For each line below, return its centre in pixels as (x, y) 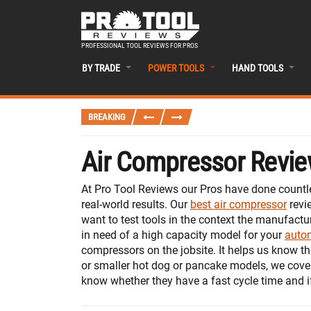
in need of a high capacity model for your (183, 235)
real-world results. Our (136, 204)
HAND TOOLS (258, 68)
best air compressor (238, 204)
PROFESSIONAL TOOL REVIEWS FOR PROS (140, 45)
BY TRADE (101, 68)
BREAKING (107, 117)
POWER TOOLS (176, 68)
